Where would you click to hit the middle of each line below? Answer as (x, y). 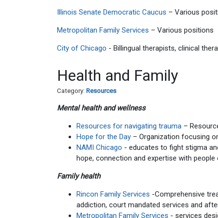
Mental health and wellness (101, 108)
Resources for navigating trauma (129, 126)
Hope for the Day (104, 136)
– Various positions (181, 30)
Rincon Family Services (113, 194)
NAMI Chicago (99, 147)
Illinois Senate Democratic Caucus (112, 12)
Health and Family (118, 75)
